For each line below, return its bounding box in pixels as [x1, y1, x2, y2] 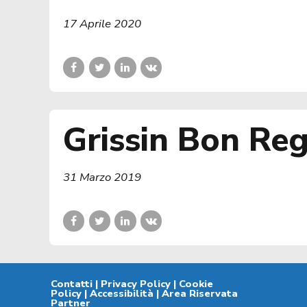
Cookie [178, 277, 213, 291]
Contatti [50, 277, 93, 291]
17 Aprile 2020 [63, 16, 141, 32]
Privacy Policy [100, 277, 171, 291]
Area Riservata [161, 286, 238, 301]
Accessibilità [89, 286, 153, 301]
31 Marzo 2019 [63, 169, 141, 185]
